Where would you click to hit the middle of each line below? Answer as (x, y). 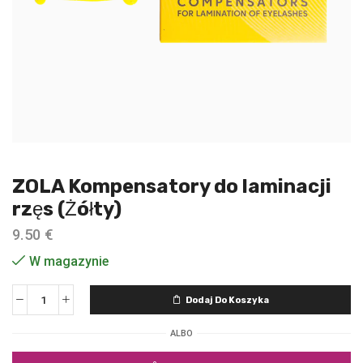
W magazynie (69, 262)
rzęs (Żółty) (67, 209)
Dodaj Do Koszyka (227, 301)
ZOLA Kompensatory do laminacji (172, 186)
